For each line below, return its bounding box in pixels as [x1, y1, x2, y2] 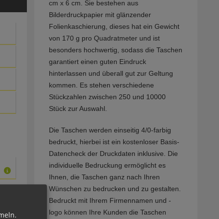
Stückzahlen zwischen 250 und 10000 [48, 93, 166, 101]
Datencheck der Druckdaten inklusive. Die [48, 150, 178, 158]
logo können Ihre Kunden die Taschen [48, 208, 166, 217]
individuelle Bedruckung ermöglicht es [48, 161, 166, 170]
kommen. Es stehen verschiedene [48, 81, 154, 89]
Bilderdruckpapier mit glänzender [48, 11, 151, 19]
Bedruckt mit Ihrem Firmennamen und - [48, 197, 171, 205]
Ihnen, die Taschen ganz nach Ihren [48, 173, 160, 181]
